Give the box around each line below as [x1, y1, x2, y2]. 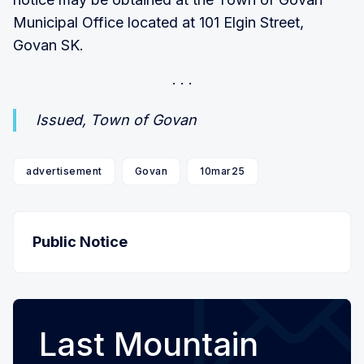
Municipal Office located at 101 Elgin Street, [13, 13, 304, 31]
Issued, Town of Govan [36, 110, 197, 128]
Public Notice [32, 232, 128, 250]
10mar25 [200, 164, 245, 177]
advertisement [26, 164, 102, 177]
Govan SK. [13, 36, 84, 54]
